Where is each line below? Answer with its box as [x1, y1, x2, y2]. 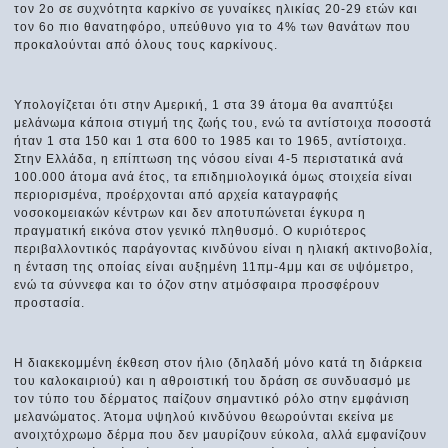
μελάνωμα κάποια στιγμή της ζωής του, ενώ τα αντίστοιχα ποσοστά [14, 115, 433, 130]
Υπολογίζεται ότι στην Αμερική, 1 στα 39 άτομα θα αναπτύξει [14, 97, 395, 112]
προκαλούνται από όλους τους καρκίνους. [14, 37, 279, 52]
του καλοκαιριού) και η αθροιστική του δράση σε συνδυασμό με [14, 373, 412, 388]
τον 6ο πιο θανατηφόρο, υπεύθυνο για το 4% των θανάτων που [14, 19, 412, 34]
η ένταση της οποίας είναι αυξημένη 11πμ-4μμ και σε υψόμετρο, [14, 259, 415, 274]
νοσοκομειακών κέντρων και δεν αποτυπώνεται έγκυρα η [14, 205, 367, 220]
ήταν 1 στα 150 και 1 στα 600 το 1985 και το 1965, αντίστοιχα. [14, 133, 408, 148]
